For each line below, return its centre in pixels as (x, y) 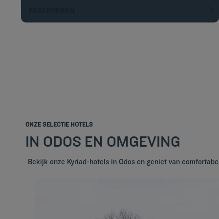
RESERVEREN (54, 11)
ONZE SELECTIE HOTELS (59, 124)
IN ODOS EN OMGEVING (103, 141)
